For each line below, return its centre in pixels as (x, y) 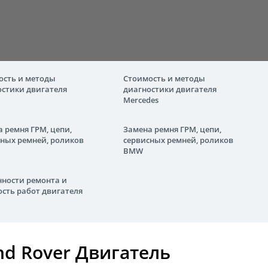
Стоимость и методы (164, 78)
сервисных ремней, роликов (178, 140)
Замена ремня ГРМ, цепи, (172, 129)
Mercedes (141, 100)
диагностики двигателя (170, 89)
